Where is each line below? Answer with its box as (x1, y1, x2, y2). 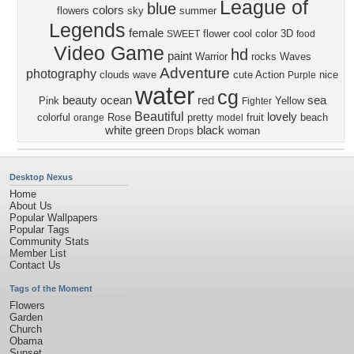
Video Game (53, 42, 164, 64)
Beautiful (134, 110, 184, 123)
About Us (9, 200, 52, 212)
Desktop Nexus (9, 172, 73, 182)
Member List (9, 247, 66, 259)
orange (73, 112, 104, 123)
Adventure (160, 65, 230, 81)
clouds (100, 69, 130, 81)
